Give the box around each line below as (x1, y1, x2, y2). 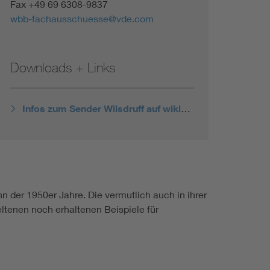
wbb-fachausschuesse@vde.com (10, 13, 154, 24)
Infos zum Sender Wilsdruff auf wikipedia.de (180, 102, 190, 114)
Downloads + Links (10, 60, 116, 75)
